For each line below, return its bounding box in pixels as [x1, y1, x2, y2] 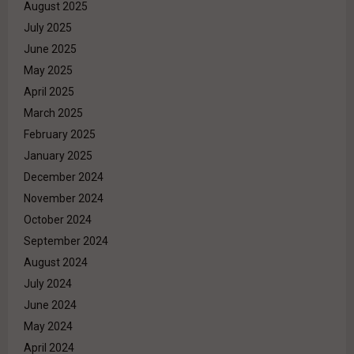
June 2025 [24, 43, 77, 56]
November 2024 [24, 192, 104, 205]
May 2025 [24, 64, 73, 77]
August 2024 [24, 256, 88, 269]
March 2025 [24, 107, 83, 120]
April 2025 [24, 85, 74, 99]
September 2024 [24, 235, 108, 248]
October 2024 [24, 213, 92, 227]
